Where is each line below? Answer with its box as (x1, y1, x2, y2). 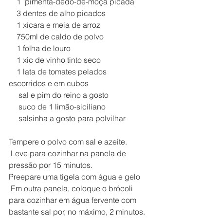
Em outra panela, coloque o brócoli (9, 183, 135, 193)
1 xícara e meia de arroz (9, 20, 100, 30)
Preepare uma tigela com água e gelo (9, 172, 140, 182)
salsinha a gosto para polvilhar (9, 113, 126, 123)
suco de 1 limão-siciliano (9, 102, 106, 111)
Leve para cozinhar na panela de (9, 148, 128, 158)
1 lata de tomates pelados (9, 67, 109, 76)
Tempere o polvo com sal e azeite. (9, 137, 127, 146)
